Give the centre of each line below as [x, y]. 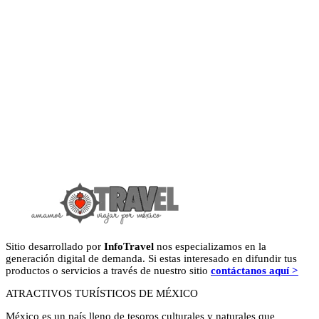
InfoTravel [129, 247]
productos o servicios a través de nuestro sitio [108, 271]
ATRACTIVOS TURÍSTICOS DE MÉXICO [102, 294]
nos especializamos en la [210, 247]
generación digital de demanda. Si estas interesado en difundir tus [151, 259]
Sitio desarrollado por [55, 247]
